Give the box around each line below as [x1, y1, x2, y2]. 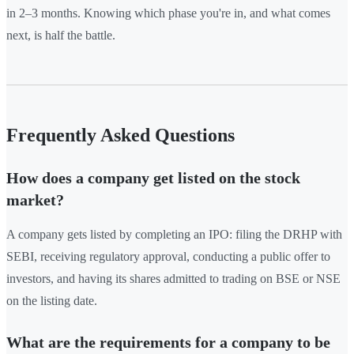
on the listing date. [6, 294, 97, 308]
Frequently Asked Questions [6, 125, 235, 146]
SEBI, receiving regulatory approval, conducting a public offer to [6, 250, 330, 264]
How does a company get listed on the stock [6, 169, 300, 187]
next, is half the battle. [6, 28, 115, 43]
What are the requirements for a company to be [6, 333, 330, 352]
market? [6, 191, 64, 209]
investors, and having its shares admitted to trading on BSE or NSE [6, 272, 341, 286]
